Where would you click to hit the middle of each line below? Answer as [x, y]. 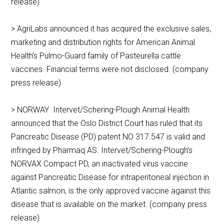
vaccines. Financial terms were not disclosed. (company [110, 69]
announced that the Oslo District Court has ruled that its [107, 123]
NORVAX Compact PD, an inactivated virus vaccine [100, 164]
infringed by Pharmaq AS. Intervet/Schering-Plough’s [102, 150]
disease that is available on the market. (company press [109, 204]
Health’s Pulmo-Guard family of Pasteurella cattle [96, 56]
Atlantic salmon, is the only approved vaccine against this [111, 191]
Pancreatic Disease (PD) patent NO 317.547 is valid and [108, 137]
